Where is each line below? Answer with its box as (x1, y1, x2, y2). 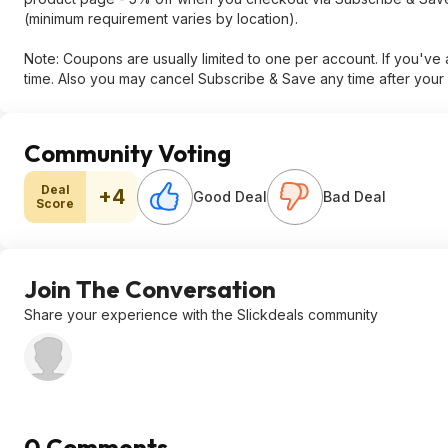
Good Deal (193, 188, 267, 205)
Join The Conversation (24, 274, 276, 304)
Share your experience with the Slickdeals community (24, 306, 378, 323)
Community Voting (24, 138, 231, 168)
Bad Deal (323, 188, 386, 205)
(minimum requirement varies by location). (24, 10, 298, 27)
